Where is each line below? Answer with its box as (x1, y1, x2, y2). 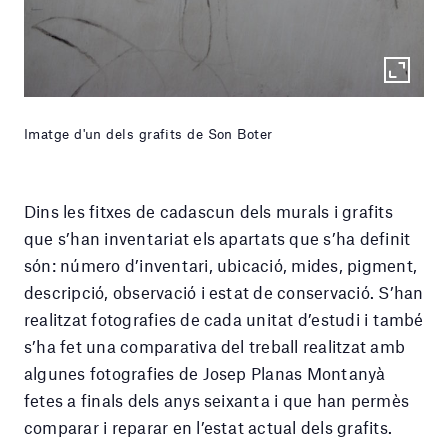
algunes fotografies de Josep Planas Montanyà (24, 362, 386, 383)
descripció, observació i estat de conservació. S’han (24, 281, 424, 302)
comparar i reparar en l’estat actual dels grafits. (24, 416, 392, 437)
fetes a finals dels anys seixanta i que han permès (24, 389, 409, 410)
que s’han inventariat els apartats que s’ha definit (24, 227, 411, 248)
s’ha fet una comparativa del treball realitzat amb (24, 335, 405, 356)
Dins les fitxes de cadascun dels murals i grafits (24, 200, 393, 221)
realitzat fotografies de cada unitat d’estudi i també (24, 308, 424, 329)
